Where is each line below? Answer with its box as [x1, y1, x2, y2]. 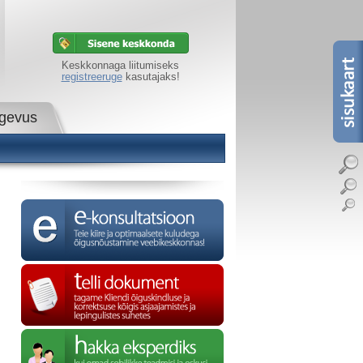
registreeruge [61, 70, 122, 83]
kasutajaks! [122, 70, 180, 83]
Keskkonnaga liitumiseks [62, 59, 179, 71]
